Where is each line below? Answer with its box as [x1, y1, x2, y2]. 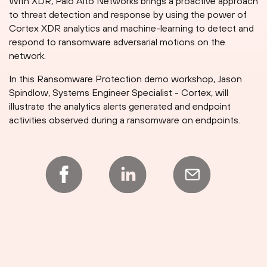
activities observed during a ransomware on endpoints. [9, 114, 240, 126]
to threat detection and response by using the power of [9, 9, 247, 20]
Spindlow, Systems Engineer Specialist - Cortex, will [9, 87, 228, 98]
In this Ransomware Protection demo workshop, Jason [9, 73, 242, 85]
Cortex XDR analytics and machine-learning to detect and [9, 23, 254, 34]
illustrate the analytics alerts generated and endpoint [9, 101, 231, 112]
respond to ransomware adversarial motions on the [9, 36, 225, 48]
